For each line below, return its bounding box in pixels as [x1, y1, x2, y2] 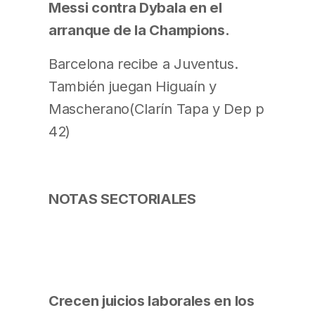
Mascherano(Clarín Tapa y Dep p [49, 100, 264, 118]
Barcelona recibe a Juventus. [49, 55, 238, 73]
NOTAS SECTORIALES [49, 190, 196, 208]
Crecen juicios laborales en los [49, 291, 255, 309]
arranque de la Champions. [49, 20, 230, 39]
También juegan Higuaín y [49, 77, 217, 96]
